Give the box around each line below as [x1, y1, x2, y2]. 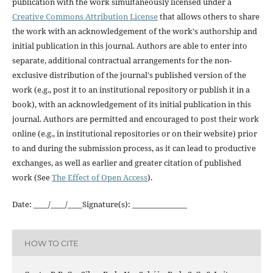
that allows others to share [157, 11, 260, 23]
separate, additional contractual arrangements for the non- [12, 55, 232, 66]
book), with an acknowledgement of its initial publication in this [12, 99, 251, 110]
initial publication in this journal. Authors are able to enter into [12, 40, 247, 52]
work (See [12, 172, 52, 183]
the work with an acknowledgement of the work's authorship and [12, 26, 257, 37]
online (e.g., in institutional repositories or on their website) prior [12, 128, 257, 140]
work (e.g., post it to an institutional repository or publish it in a [12, 84, 250, 96]
